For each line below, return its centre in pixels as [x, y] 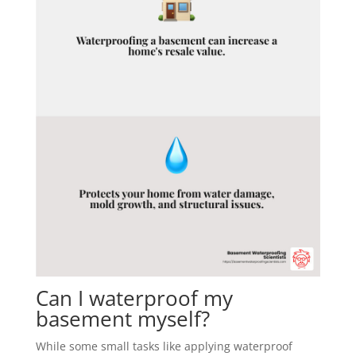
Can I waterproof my [134, 298]
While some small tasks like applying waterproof [164, 346]
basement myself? [122, 319]
